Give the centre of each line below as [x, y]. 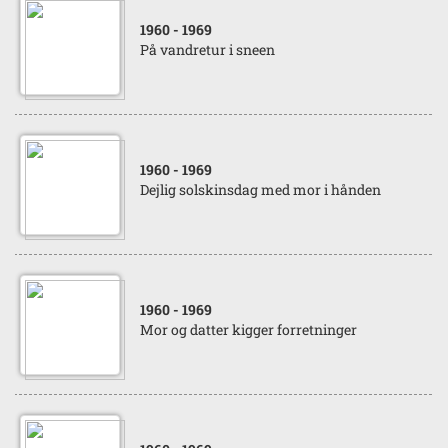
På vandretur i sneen [207, 49]
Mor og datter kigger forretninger [248, 329]
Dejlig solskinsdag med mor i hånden [260, 189]
